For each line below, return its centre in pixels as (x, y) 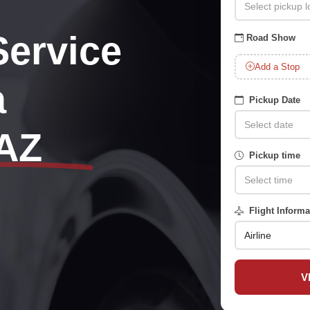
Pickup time (273, 155)
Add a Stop (277, 66)
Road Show (271, 38)
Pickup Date (273, 100)
